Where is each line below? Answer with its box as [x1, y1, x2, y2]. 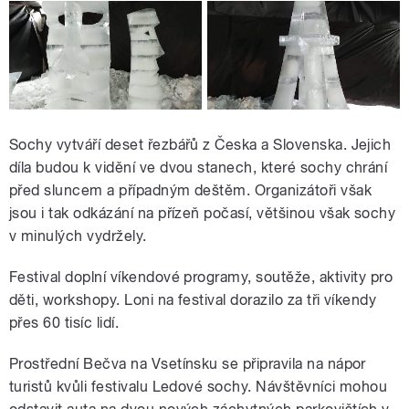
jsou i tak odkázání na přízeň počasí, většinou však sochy [9, 204, 396, 223]
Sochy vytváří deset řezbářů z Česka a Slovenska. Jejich [9, 136, 392, 154]
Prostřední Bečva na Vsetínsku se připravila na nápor [9, 355, 366, 373]
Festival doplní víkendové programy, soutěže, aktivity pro [9, 268, 393, 287]
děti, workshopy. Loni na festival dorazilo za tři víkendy [9, 291, 377, 309]
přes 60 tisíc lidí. [9, 314, 120, 332]
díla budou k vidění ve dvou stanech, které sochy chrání [9, 159, 388, 177]
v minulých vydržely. [9, 227, 147, 246]
